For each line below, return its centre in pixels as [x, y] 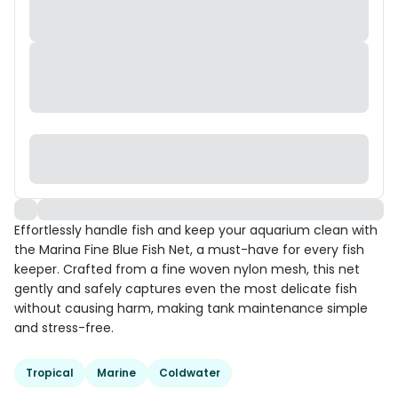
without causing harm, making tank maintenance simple [191, 308]
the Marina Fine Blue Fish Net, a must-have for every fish [189, 250]
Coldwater [190, 373]
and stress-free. [64, 328]
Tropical [50, 373]
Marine [116, 373]
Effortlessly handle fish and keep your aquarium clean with [196, 230]
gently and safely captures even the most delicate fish [186, 289]
